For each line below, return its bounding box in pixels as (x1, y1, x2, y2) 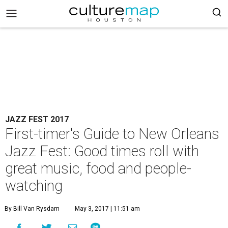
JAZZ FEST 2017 (5, 115, 69, 124)
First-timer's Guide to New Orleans (5, 125, 219, 142)
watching (5, 177, 63, 194)
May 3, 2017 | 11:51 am (75, 205, 140, 212)
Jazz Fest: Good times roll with (5, 142, 199, 160)
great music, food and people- (5, 160, 191, 177)
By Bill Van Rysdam (5, 205, 60, 212)
